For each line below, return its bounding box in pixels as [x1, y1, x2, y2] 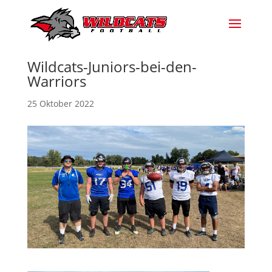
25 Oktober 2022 [27, 98, 94, 109]
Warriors [27, 71, 86, 91]
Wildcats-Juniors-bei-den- [27, 56, 197, 76]
